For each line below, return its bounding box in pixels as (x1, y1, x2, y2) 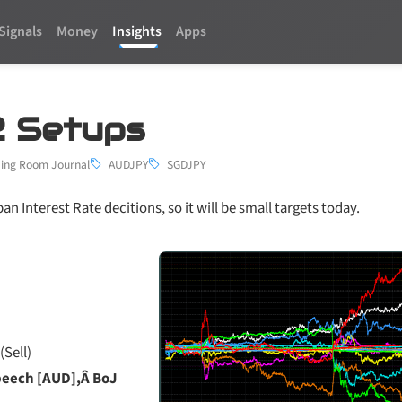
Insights (112, 22, 162, 42)
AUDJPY (109, 155, 148, 173)
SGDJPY (167, 155, 205, 173)
